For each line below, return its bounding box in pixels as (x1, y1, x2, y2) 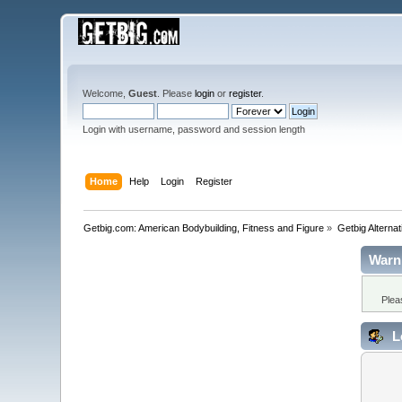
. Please (157, 88, 196, 99)
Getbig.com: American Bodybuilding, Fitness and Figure (83, 222, 325, 233)
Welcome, (83, 88, 129, 99)
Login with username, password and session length (83, 124, 306, 135)
